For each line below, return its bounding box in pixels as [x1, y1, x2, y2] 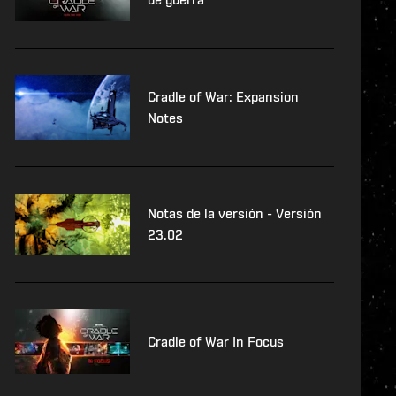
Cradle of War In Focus [147, 332, 284, 350]
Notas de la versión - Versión [147, 205, 322, 223]
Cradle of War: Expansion [147, 88, 299, 105]
